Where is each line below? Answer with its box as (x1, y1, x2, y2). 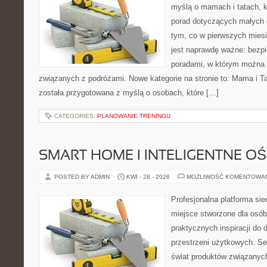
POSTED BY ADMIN (54, 173, 111, 180)
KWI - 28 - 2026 (126, 173, 170, 180)
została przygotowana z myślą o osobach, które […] (39, 88, 219, 97)
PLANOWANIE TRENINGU (97, 113, 170, 119)
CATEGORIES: (54, 113, 97, 119)
